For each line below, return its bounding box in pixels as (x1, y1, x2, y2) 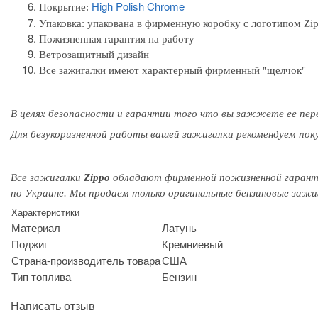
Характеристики (11, 204, 79, 219)
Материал (11, 219, 60, 235)
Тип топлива (11, 268, 71, 284)
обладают (110, 171, 165, 183)
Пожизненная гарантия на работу (39, 33, 194, 45)
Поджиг (11, 236, 48, 251)
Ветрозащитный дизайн (39, 48, 152, 60)
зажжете (236, 107, 284, 119)
